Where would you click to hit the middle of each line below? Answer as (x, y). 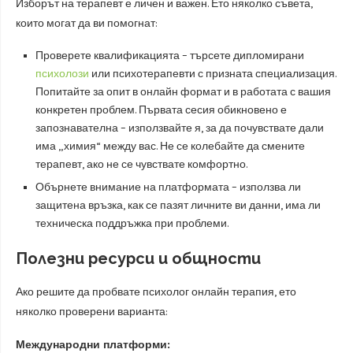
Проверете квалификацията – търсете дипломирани (170, 55)
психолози (62, 73)
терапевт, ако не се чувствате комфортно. (141, 164)
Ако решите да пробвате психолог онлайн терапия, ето (156, 292)
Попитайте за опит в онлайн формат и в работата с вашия (183, 91)
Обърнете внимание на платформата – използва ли (168, 187)
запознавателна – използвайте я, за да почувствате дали (180, 128)
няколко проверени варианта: (92, 311)
